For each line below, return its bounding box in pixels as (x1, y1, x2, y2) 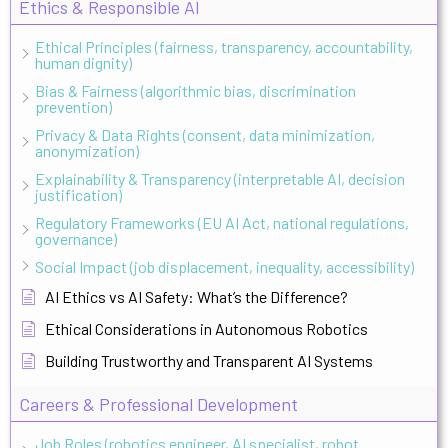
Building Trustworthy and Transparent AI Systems (45, 350, 373, 370)
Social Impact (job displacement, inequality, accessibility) (35, 256, 414, 276)
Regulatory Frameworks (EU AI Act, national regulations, (35, 212, 409, 232)
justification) (35, 184, 122, 204)
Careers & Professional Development (19, 392, 298, 415)
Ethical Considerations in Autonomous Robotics (45, 318, 368, 338)
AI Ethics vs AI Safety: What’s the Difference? (45, 286, 348, 306)
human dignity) (35, 52, 132, 72)
